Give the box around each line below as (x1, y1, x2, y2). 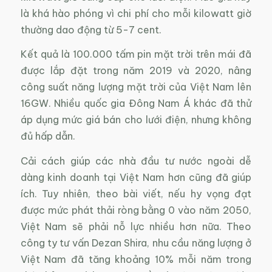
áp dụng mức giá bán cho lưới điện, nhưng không (20, 114, 252, 126)
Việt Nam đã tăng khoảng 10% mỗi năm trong (20, 253, 252, 265)
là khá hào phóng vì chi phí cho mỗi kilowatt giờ (20, 7, 252, 19)
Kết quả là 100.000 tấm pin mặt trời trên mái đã (20, 48, 252, 61)
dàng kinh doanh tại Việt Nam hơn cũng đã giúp (20, 171, 252, 183)
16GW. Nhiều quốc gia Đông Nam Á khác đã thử (20, 97, 252, 110)
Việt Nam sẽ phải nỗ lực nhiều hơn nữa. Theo (20, 220, 252, 233)
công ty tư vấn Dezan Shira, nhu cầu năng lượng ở (20, 236, 252, 249)
